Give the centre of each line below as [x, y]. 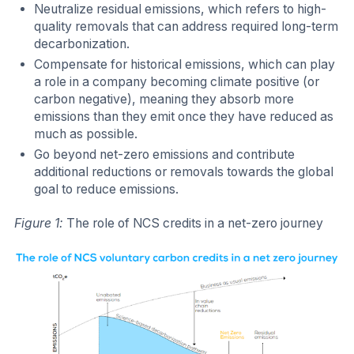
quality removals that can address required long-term [186, 27]
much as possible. [86, 134]
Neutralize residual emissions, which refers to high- [181, 9]
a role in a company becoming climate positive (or [177, 82]
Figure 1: [40, 224]
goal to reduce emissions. [107, 189]
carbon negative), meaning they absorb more [164, 99]
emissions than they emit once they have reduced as [184, 117]
